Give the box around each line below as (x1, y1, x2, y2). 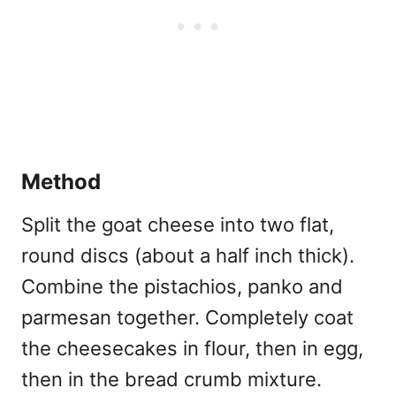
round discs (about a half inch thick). (21, 243, 354, 267)
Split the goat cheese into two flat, (21, 212, 334, 236)
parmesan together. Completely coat (21, 305, 354, 329)
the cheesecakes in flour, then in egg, (21, 336, 363, 360)
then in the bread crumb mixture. (21, 367, 322, 391)
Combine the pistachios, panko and (21, 274, 343, 298)
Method (21, 168, 101, 194)
